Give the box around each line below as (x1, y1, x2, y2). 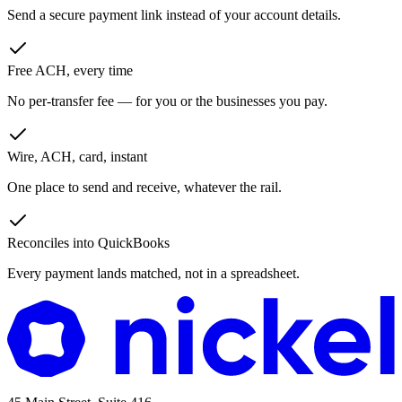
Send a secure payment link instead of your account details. (7, 6, 341, 22)
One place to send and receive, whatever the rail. (7, 179, 282, 195)
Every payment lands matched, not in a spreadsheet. (7, 265, 300, 281)
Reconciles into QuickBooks (7, 234, 170, 250)
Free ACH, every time (7, 62, 133, 78)
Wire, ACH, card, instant (7, 148, 147, 164)
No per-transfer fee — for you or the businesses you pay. (7, 92, 328, 109)
